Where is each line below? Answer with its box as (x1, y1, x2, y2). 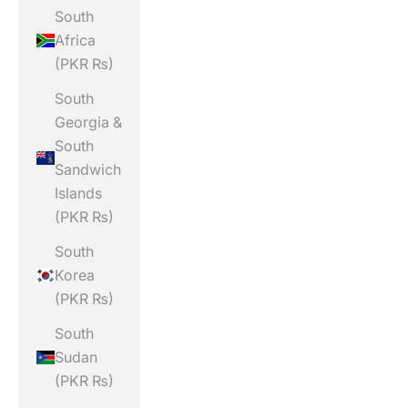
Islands (55, 184, 102, 203)
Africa (55, 31, 96, 50)
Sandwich (55, 160, 121, 179)
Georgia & (55, 113, 122, 132)
